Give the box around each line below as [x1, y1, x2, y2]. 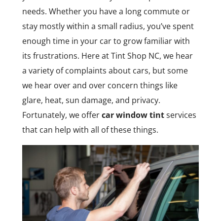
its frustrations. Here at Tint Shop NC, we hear [22, 50, 193, 61]
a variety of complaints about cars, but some [22, 65, 188, 76]
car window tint [101, 110, 164, 120]
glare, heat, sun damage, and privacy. [22, 95, 160, 106]
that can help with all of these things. [22, 124, 158, 135]
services [164, 110, 196, 120]
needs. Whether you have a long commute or [22, 6, 190, 17]
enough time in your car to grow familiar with [22, 36, 190, 46]
